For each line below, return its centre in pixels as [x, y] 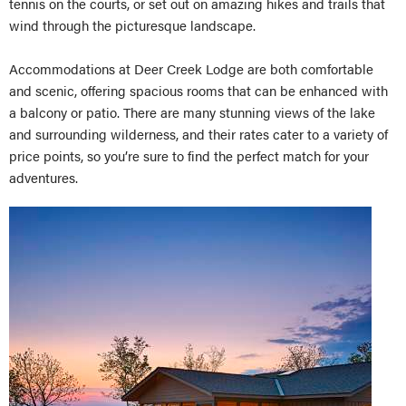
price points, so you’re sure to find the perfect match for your [189, 155]
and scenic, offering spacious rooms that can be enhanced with [198, 90]
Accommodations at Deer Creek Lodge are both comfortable [191, 68]
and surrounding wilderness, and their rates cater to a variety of [198, 134]
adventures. [43, 177]
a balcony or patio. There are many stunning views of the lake [192, 112]
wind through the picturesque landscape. [134, 25]
